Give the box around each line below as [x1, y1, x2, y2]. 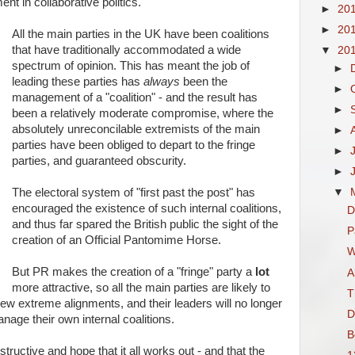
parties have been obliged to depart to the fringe [11, 139, 255, 151]
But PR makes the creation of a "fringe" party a [11, 265, 255, 278]
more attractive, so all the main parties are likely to [11, 281, 270, 294]
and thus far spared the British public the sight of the [11, 218, 278, 231]
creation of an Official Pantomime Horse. [11, 234, 221, 246]
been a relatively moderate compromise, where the [11, 107, 273, 120]
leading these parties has [11, 75, 143, 88]
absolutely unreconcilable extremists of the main [11, 123, 260, 136]
